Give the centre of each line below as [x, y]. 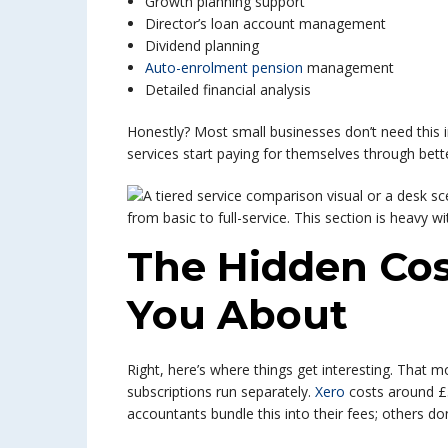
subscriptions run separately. [219, 391]
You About [237, 314]
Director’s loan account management [265, 23]
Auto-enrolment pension [224, 67]
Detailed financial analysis [228, 89]
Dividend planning [202, 45]
